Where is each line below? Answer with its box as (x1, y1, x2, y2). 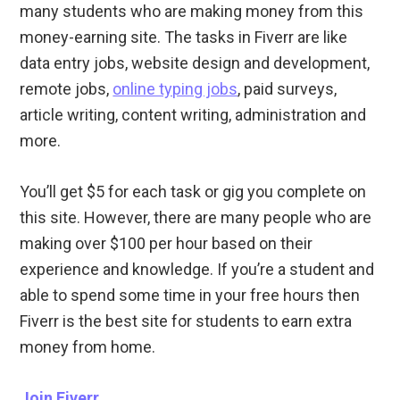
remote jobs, (20, 79, 113, 99)
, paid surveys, (237, 79, 337, 99)
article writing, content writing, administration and (20, 105, 367, 125)
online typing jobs (112, 79, 238, 99)
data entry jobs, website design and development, (20, 54, 371, 73)
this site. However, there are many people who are (20, 208, 372, 228)
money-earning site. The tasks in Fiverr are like (20, 28, 348, 47)
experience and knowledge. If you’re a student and (20, 260, 375, 279)
